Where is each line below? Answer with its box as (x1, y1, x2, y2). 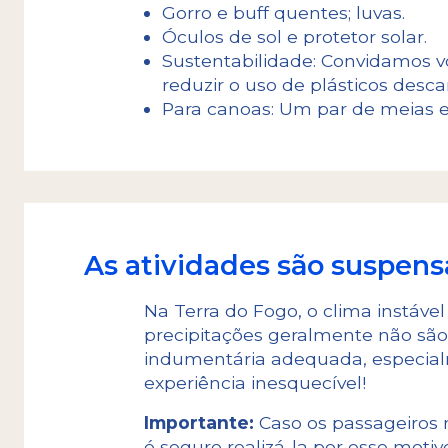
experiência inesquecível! (144, 371, 371, 393)
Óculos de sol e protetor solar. (161, 25, 427, 47)
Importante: (144, 411, 254, 433)
